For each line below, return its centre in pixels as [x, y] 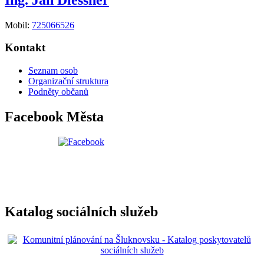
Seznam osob [53, 71]
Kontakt [25, 48]
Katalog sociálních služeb [81, 211]
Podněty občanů [58, 92]
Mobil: [18, 25]
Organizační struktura [68, 81]
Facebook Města [54, 117]
